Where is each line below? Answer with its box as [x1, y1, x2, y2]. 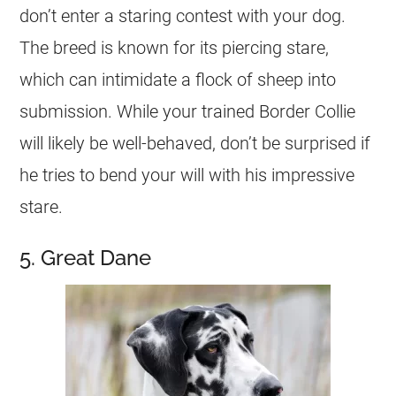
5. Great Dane [19, 245, 152, 270]
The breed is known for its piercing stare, [19, 37, 330, 58]
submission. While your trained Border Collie [19, 101, 356, 122]
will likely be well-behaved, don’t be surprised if [19, 133, 371, 154]
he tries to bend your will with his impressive [19, 164, 355, 186]
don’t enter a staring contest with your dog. [19, 5, 346, 27]
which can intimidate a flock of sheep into [19, 69, 337, 90]
